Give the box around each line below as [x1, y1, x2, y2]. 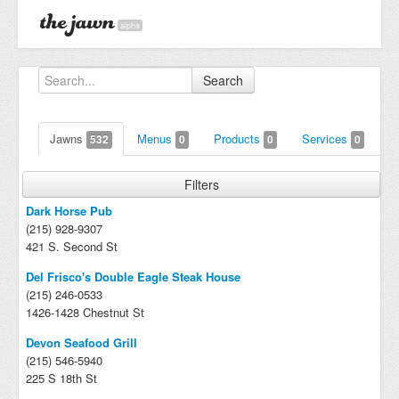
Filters [183, 175, 219, 193]
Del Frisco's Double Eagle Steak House [26, 268, 240, 285]
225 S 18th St [26, 370, 97, 387]
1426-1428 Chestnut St [26, 304, 144, 321]
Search [203, 71, 243, 89]
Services [302, 130, 351, 147]
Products [214, 130, 264, 147]
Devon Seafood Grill [26, 334, 137, 351]
